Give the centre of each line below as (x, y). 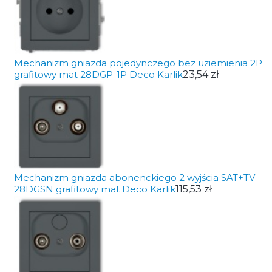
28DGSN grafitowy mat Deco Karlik (94, 189)
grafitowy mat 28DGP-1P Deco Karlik (98, 74)
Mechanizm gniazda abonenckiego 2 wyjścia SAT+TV (134, 178)
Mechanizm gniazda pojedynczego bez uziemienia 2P (138, 63)
